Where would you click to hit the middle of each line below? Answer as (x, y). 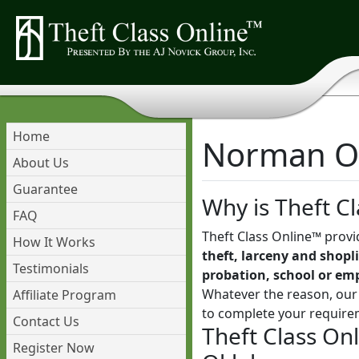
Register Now (54, 348)
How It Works (54, 242)
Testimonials (51, 268)
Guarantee (45, 189)
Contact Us (46, 321)
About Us (41, 163)
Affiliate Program (65, 295)
